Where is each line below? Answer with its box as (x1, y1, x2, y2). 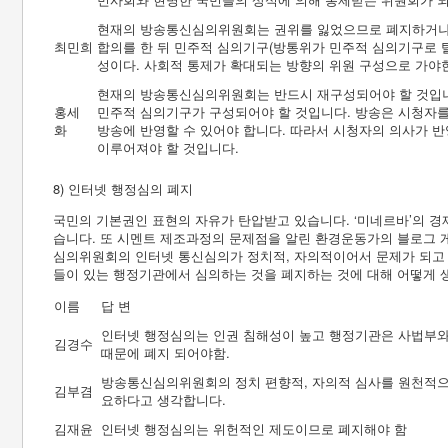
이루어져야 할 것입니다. (97, 138, 239, 157)
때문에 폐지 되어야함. (101, 343, 230, 362)
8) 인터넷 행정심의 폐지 (53, 179, 193, 198)
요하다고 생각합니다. (101, 390, 226, 409)
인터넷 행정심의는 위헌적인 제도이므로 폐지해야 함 (101, 419, 407, 438)
